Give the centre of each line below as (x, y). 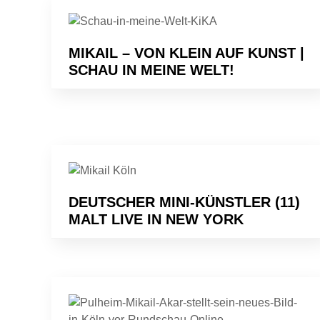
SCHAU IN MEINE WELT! (151, 70)
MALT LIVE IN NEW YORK (156, 219)
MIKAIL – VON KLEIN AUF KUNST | (186, 52)
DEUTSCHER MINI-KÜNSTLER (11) (184, 202)
